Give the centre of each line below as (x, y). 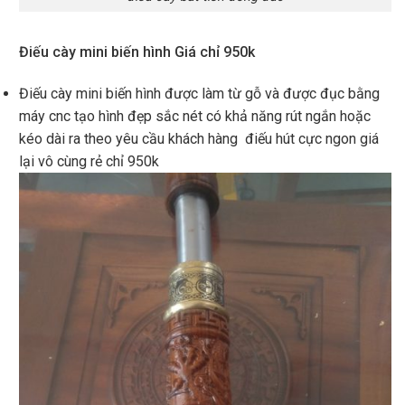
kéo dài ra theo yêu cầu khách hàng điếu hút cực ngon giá (198, 139)
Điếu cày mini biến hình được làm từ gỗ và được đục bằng (199, 94)
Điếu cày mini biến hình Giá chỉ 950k (138, 52)
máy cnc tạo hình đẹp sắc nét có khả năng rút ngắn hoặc (194, 117)
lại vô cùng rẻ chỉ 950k (90, 162)
